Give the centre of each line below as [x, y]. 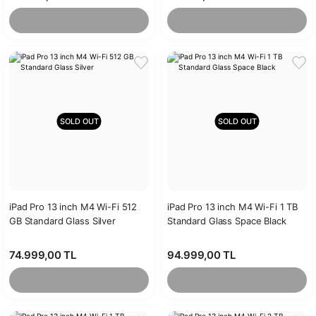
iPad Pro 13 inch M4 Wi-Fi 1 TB [233, 207]
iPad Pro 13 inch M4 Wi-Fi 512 [73, 207]
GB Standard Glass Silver [62, 221]
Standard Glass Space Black [227, 221]
